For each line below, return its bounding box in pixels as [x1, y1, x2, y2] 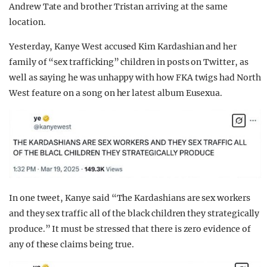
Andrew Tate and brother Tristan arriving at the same [9, 1, 228, 13]
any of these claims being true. [9, 239, 135, 250]
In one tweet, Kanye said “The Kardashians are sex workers [9, 193, 250, 204]
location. [9, 17, 46, 28]
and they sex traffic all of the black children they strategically [9, 208, 260, 219]
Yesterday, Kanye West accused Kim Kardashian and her [9, 41, 237, 52]
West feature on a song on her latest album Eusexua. [9, 88, 223, 99]
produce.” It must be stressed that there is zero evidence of [9, 223, 251, 235]
